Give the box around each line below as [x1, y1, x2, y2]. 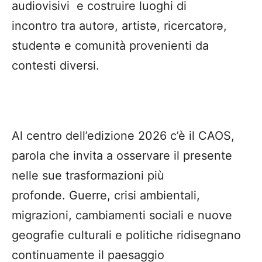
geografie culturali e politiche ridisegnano [12, 228, 241, 243]
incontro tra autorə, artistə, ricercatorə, [12, 19, 227, 33]
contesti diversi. [12, 58, 99, 73]
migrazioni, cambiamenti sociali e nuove [12, 208, 232, 223]
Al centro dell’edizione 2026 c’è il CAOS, [12, 129, 235, 143]
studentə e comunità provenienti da [12, 39, 209, 53]
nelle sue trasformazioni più [12, 168, 164, 183]
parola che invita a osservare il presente [12, 149, 232, 163]
